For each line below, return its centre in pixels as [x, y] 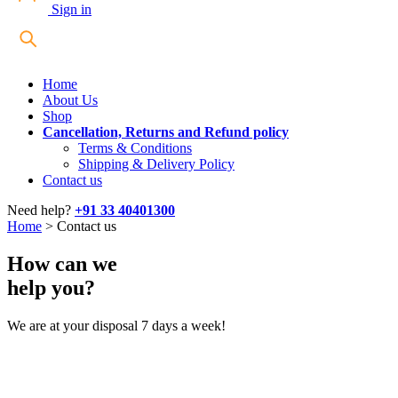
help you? [51, 288]
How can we [62, 264]
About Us [70, 100]
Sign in [70, 10]
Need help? [41, 211]
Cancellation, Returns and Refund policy [166, 132]
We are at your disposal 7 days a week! [116, 326]
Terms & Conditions [135, 148]
